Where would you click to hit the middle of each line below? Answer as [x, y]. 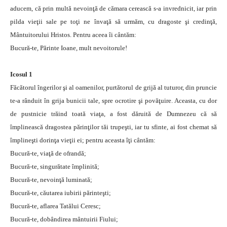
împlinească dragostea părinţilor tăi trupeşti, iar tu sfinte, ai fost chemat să [113, 127]
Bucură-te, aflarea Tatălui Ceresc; [55, 206]
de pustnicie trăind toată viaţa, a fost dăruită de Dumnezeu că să [113, 113]
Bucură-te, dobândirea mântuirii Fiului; [64, 219]
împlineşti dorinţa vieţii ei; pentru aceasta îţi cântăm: [83, 140]
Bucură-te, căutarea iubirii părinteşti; [61, 193]
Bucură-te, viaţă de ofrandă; [48, 153]
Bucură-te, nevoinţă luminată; [51, 179]
